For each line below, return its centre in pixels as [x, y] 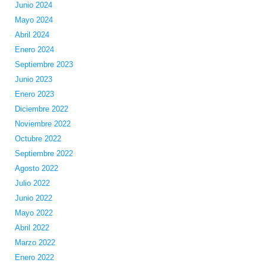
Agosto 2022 [36, 169]
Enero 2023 [34, 94]
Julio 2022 [32, 183]
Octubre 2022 [38, 139]
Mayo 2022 [34, 213]
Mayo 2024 [34, 20]
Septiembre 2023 [44, 65]
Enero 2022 [34, 258]
